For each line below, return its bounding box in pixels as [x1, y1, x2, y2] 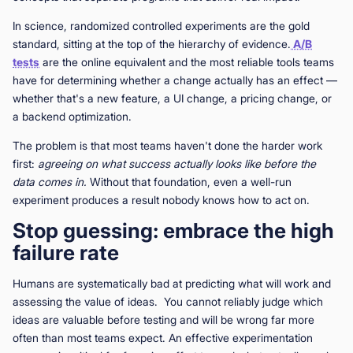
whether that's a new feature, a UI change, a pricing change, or [13, 91, 332, 105]
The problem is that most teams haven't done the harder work [13, 138, 322, 152]
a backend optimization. [13, 109, 132, 123]
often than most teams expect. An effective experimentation [13, 330, 313, 344]
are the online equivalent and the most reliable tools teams [39, 54, 334, 69]
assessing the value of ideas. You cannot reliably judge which [13, 294, 323, 308]
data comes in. [13, 174, 87, 188]
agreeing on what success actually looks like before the [38, 156, 316, 170]
